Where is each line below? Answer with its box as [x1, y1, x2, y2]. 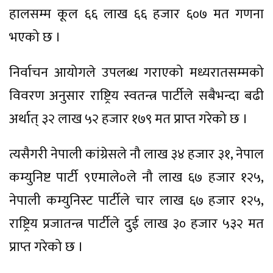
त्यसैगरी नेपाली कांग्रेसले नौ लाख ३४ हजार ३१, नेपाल [9, 143, 264, 166]
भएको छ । [9, 26, 61, 49]
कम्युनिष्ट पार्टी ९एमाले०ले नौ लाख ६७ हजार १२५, [9, 166, 264, 189]
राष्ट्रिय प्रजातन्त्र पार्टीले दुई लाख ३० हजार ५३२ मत [9, 212, 264, 235]
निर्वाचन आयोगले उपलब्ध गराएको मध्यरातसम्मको [9, 61, 264, 84]
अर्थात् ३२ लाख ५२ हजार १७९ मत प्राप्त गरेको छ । [9, 107, 248, 130]
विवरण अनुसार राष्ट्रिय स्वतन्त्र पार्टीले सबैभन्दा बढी [9, 84, 264, 107]
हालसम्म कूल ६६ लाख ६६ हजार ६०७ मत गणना [9, 2, 264, 26]
